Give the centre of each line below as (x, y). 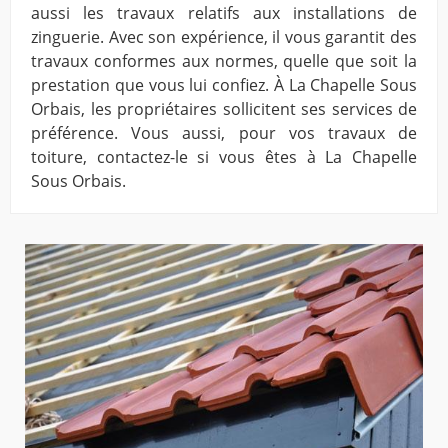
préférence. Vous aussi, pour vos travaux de (224, 133)
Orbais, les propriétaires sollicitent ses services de (224, 109)
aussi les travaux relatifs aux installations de (224, 13)
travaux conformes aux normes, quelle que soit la (224, 61)
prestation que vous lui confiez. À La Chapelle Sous (224, 85)
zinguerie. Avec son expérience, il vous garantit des (224, 37)
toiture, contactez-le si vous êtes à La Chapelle (224, 157)
